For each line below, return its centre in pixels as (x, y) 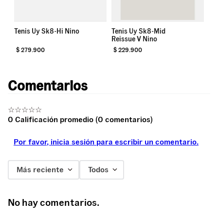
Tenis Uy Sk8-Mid (138, 31)
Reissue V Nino (134, 39)
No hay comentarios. (54, 202)
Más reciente (40, 170)
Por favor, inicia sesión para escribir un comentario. (106, 142)
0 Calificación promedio (51, 119)
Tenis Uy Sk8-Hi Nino (47, 31)
